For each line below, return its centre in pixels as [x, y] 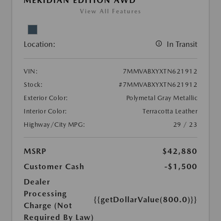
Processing [45, 194]
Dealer [37, 182]
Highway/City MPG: [55, 125]
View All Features [110, 12]
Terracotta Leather [170, 111]
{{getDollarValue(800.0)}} [146, 200]
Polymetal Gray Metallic [162, 98]
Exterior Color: [46, 98]
